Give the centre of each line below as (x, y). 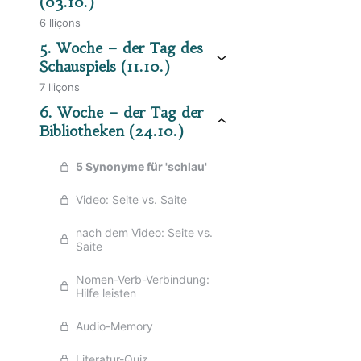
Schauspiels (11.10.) (105, 66)
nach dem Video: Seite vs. (144, 232)
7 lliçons (60, 87)
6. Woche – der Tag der (121, 112)
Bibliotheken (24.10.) (112, 131)
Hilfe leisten (106, 293)
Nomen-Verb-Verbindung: (143, 279)
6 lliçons (60, 23)
